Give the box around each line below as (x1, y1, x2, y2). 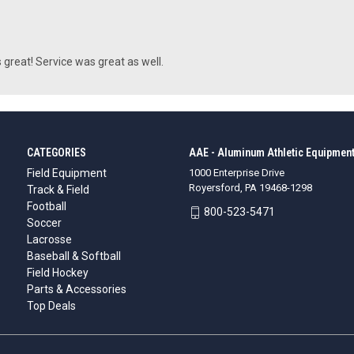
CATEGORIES (26, 146, 86, 160)
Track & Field (26, 183, 89, 197)
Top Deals (26, 299, 76, 313)
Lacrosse (26, 233, 72, 247)
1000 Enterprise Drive (188, 167, 284, 179)
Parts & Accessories (26, 283, 126, 296)
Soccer (26, 217, 62, 230)
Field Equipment (26, 167, 107, 180)
